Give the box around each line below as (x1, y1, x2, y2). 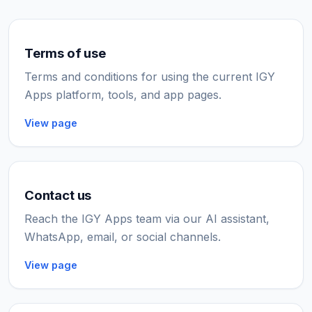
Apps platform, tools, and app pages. (24, 88, 221, 102)
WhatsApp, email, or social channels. (24, 230, 221, 244)
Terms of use (24, 45, 106, 61)
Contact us (24, 187, 92, 203)
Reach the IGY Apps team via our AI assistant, (24, 212, 270, 226)
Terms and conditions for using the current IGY (24, 70, 275, 84)
